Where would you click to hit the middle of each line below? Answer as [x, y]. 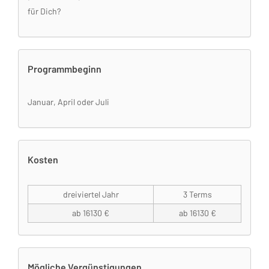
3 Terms [197, 194]
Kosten [43, 159]
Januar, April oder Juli [68, 102]
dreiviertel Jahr [91, 194]
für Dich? [44, 11]
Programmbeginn [65, 69]
